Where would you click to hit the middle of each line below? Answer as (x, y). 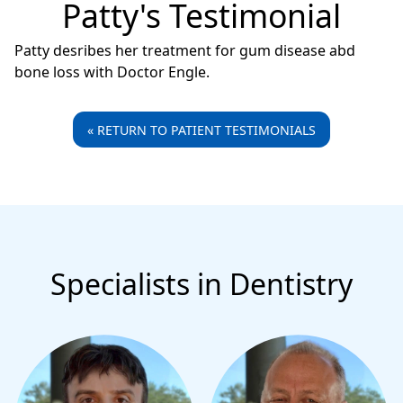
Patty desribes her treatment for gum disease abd (185, 51)
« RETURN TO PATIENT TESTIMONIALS (201, 130)
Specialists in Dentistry (201, 284)
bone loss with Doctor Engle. (112, 72)
